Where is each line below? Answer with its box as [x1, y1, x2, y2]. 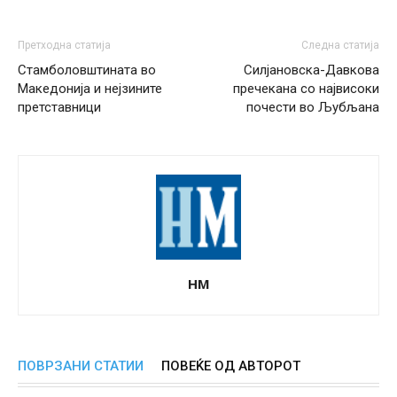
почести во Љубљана [246, 98, 379, 115]
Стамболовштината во [18, 61, 156, 78]
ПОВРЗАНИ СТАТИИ [18, 357, 144, 374]
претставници [18, 98, 101, 115]
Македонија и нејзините [18, 80, 162, 97]
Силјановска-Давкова [244, 61, 379, 78]
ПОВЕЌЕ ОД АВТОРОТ [161, 357, 300, 374]
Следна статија [301, 38, 379, 51]
